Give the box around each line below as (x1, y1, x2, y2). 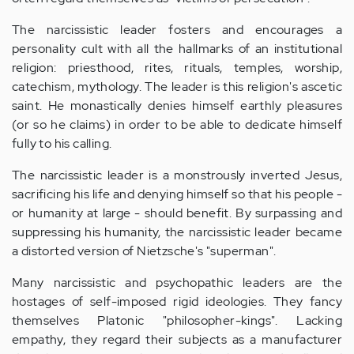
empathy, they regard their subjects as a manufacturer (12, 331, 342, 348)
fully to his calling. (12, 135, 112, 152)
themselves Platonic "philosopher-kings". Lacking (12, 312, 342, 329)
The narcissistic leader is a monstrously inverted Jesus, (12, 167, 342, 183)
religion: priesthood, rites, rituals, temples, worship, (12, 59, 342, 76)
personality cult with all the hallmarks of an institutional (12, 40, 342, 57)
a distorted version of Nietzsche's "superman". (12, 243, 277, 259)
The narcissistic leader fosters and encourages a (12, 21, 342, 38)
